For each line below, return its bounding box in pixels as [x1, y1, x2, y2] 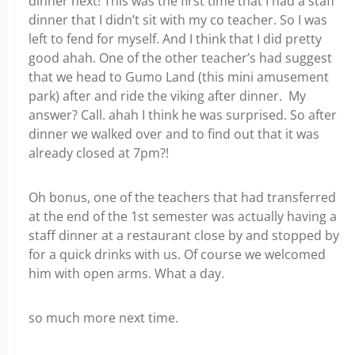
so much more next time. [29, 309, 178, 326]
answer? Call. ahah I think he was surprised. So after [29, 106, 337, 124]
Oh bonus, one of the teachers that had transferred [29, 189, 336, 206]
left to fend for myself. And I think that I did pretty [29, 30, 322, 48]
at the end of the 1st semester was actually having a [29, 208, 337, 225]
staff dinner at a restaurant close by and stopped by [29, 227, 339, 244]
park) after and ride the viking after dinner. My [29, 87, 306, 105]
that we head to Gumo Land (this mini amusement [29, 68, 329, 86]
